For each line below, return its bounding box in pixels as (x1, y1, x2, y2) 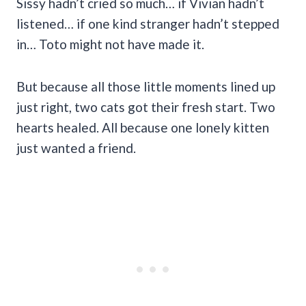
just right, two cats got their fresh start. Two (16, 98, 275, 115)
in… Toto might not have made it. (16, 36, 204, 52)
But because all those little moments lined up (16, 78, 275, 94)
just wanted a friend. (16, 139, 136, 156)
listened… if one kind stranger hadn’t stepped (16, 15, 279, 31)
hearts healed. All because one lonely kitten (16, 119, 269, 135)
